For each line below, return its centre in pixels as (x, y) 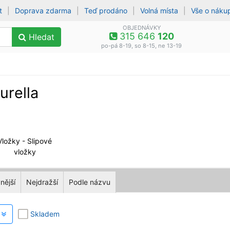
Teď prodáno (106, 11)
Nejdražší (42, 182)
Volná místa (159, 11)
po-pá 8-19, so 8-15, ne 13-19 (142, 46)
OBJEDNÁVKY (141, 28)
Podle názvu (90, 182)
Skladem (45, 214)
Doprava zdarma (43, 11)
